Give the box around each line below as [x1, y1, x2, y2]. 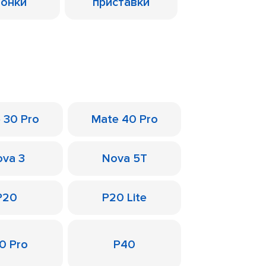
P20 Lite [102, 191, 147, 205]
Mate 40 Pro [91, 112, 158, 126]
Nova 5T [102, 151, 147, 166]
